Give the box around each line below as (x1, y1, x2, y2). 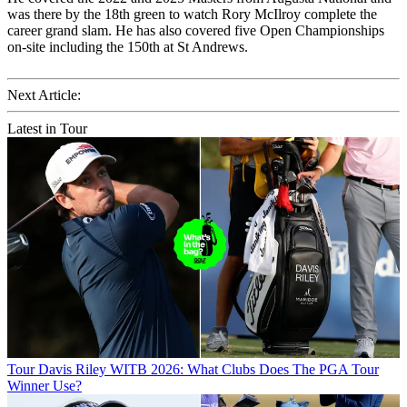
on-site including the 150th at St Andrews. (7, 38, 248, 55)
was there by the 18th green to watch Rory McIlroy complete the (7, 5, 377, 22)
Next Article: (7, 86, 81, 103)
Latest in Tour (7, 120, 87, 136)
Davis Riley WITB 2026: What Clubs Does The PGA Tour (38, 361, 379, 377)
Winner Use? (7, 377, 82, 393)
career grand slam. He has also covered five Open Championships (7, 22, 384, 38)
